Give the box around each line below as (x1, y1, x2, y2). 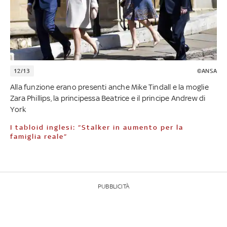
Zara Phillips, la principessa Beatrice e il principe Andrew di (10, 93, 206, 102)
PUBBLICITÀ (98, 182, 129, 190)
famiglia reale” (10, 132, 67, 140)
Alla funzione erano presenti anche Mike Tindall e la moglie (10, 82, 209, 91)
